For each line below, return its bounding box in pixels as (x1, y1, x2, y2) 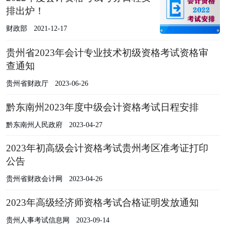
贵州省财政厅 (6, 79, 48, 87)
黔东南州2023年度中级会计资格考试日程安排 (6, 101, 199, 112)
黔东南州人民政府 (6, 120, 63, 129)
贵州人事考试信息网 (6, 216, 70, 224)
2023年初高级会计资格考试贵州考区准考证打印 (6, 143, 208, 154)
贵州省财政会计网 (6, 175, 63, 183)
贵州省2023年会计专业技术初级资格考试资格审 (6, 47, 208, 58)
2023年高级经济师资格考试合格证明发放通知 (6, 197, 199, 208)
